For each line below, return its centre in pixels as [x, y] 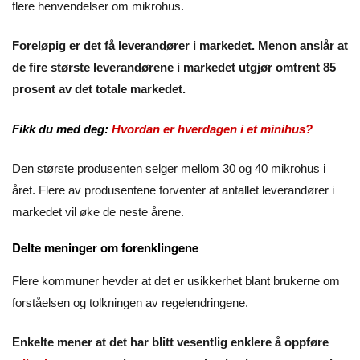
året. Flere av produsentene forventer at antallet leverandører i [173, 190]
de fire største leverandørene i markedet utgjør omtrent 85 [174, 67]
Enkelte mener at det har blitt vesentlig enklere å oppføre [170, 342]
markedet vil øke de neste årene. [98, 212]
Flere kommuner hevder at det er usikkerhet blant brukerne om [176, 280]
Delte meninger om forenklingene [105, 247]
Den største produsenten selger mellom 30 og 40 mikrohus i [169, 169]
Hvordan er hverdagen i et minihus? [212, 129]
